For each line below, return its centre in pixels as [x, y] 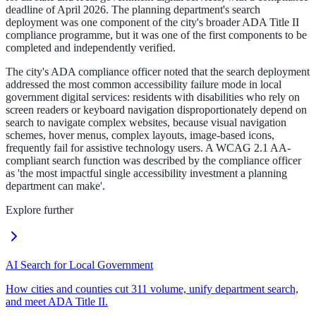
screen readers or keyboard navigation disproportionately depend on [156, 110]
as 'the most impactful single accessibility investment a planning [146, 174]
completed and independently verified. [91, 48]
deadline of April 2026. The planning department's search [133, 10]
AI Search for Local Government [79, 265]
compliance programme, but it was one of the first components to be [156, 35]
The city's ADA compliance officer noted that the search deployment [158, 72]
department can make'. [55, 186]
